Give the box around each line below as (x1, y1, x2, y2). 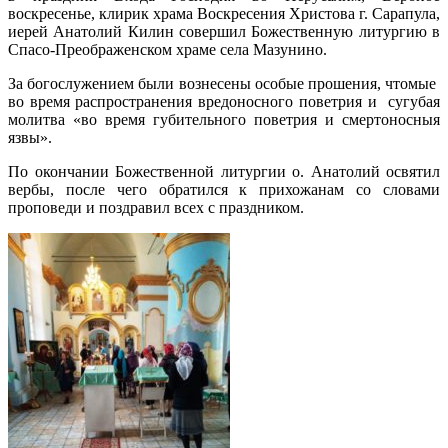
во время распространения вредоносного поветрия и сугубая (8, 92, 440, 110)
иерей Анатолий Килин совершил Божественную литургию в (8, 22, 440, 40)
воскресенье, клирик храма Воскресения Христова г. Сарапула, (8, 4, 440, 22)
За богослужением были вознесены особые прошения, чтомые (8, 74, 440, 92)
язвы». (8, 128, 52, 146)
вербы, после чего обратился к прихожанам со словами (8, 180, 440, 198)
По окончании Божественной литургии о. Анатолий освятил (8, 162, 440, 180)
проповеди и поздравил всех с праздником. (8, 198, 304, 216)
